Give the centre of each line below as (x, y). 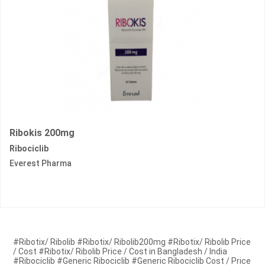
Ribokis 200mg (42, 133)
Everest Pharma (41, 164)
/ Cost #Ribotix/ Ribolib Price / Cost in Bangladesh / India (120, 252)
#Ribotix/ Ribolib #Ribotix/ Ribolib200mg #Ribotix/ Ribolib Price (132, 242)
